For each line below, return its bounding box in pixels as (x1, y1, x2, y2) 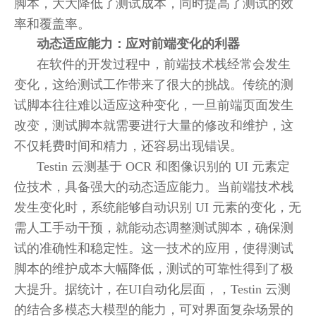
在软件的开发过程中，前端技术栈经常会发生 (37, 57, 291, 71)
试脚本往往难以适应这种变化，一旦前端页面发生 (14, 98, 293, 112)
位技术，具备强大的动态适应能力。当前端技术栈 (14, 180, 293, 194)
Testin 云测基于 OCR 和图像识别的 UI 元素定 (37, 159, 290, 174)
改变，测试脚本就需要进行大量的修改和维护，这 (14, 119, 293, 133)
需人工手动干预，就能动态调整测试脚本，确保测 (14, 221, 293, 235)
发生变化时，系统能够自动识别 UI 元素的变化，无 (14, 200, 301, 214)
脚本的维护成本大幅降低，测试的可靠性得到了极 (14, 262, 293, 276)
